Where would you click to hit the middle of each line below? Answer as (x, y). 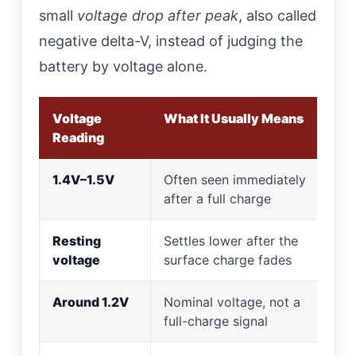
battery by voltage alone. (123, 66)
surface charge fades (228, 259)
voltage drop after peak (158, 15)
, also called (277, 15)
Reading (78, 137)
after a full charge (217, 198)
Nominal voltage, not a (232, 302)
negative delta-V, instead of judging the (171, 41)
